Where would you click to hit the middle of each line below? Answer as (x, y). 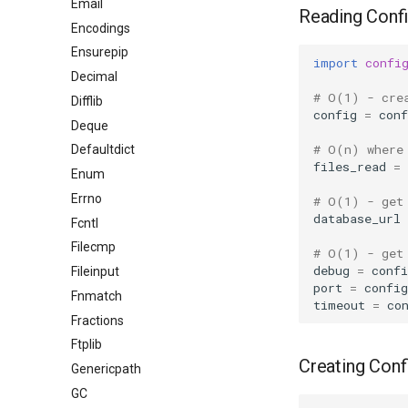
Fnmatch (97, 296)
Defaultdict (103, 150)
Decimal (94, 76)
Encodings (101, 28)
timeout (339, 305)
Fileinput (95, 271)
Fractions (97, 320)
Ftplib (87, 345)
